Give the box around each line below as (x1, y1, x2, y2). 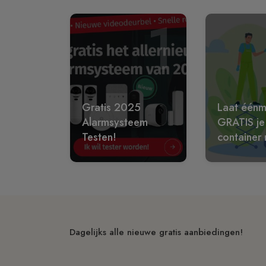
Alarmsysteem (82, 114, 148, 130)
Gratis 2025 (82, 99, 141, 115)
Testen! (82, 129, 116, 145)
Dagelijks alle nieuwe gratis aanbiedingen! (69, 225, 243, 239)
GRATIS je (217, 114, 265, 130)
